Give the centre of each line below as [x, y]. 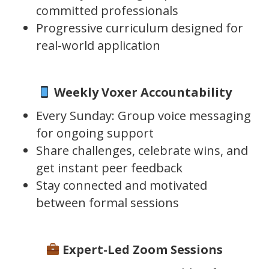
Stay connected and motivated [122, 185]
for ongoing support [95, 133]
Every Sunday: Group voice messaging [144, 115]
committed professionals [107, 10]
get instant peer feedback [109, 168]
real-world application [98, 45]
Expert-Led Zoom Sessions [141, 249]
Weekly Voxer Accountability [141, 92]
